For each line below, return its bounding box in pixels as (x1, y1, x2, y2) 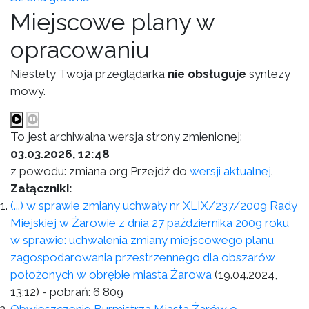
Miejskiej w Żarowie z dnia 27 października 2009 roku (10, 216, 289, 230)
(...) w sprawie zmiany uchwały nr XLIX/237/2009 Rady (10, 199, 297, 212)
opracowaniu (10, 36, 150, 63)
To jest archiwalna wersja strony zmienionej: (10, 130, 242, 143)
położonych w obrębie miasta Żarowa (10, 268, 212, 281)
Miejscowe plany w (10, 8, 215, 36)
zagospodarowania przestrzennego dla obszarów (10, 250, 275, 264)
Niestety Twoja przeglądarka (10, 67, 168, 81)
